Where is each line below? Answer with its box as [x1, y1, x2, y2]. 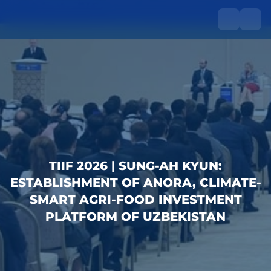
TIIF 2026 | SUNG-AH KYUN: [49, 157, 222, 177]
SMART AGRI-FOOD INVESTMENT [29, 191, 242, 211]
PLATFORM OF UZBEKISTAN [45, 207, 226, 227]
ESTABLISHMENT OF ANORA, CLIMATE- [10, 174, 261, 194]
